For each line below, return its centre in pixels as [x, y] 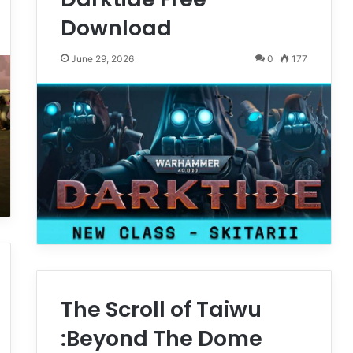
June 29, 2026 [102, 58]
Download [116, 28]
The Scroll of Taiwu [161, 309]
